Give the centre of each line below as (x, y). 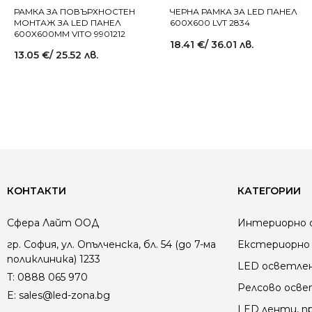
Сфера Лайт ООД (53, 223)
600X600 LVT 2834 (210, 23)
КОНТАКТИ (37, 191)
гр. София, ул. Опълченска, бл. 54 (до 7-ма (111, 244)
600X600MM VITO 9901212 (70, 34)
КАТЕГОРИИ (269, 191)
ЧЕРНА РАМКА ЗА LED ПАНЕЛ (234, 11)
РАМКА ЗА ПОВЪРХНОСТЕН (75, 11)
